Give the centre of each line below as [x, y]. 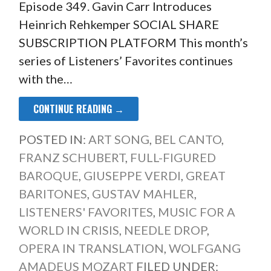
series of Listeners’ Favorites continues [126, 60]
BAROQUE [48, 175]
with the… [45, 78]
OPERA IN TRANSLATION [91, 248]
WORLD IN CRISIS [69, 230]
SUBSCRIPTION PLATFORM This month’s [133, 42]
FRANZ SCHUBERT [72, 157]
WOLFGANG [204, 248]
